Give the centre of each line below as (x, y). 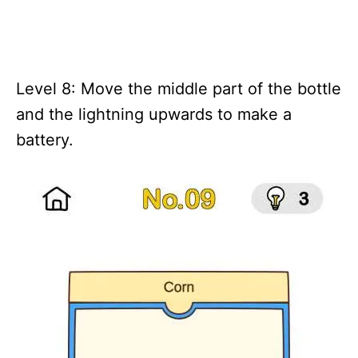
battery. (45, 140)
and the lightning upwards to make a (154, 114)
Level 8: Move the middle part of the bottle (179, 89)
